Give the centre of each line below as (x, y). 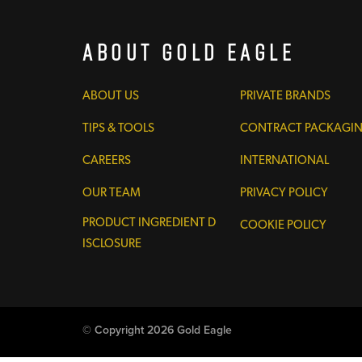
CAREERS (107, 160)
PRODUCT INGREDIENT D (149, 222)
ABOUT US (111, 95)
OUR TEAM (112, 192)
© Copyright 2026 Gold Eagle (157, 330)
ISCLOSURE (112, 243)
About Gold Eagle (189, 52)
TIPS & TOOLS (118, 128)
